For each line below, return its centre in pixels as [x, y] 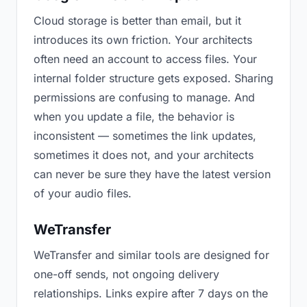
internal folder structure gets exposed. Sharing [153, 78]
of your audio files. [83, 193]
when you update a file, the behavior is [134, 116]
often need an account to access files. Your [145, 59]
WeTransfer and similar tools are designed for [151, 255]
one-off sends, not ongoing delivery [126, 274]
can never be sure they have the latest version [152, 174]
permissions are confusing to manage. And [144, 97]
